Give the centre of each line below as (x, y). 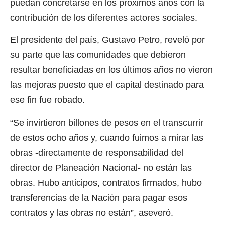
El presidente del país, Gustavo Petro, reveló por (107, 40)
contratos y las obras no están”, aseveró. (92, 213)
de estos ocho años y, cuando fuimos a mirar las (107, 137)
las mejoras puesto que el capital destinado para (107, 85)
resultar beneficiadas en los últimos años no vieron (111, 70)
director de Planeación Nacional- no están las (101, 167)
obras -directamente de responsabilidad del (97, 152)
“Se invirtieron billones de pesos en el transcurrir (107, 122)
